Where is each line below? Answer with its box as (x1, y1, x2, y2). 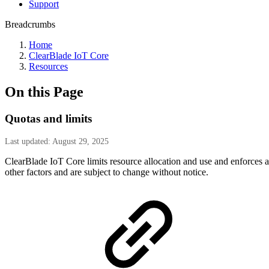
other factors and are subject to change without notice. (5, 166, 208, 177)
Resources (29, 61, 68, 71)
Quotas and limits (5, 112, 92, 125)
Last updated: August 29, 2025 (5, 136, 109, 146)
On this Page (5, 83, 83, 100)
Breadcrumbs (5, 19, 55, 29)
